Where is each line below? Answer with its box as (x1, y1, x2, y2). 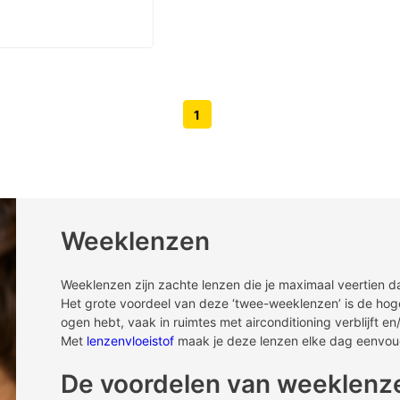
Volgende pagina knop (218, 115, 301, 126)
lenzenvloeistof (87, 333, 174, 349)
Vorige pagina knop (179, 120, 250, 130)
